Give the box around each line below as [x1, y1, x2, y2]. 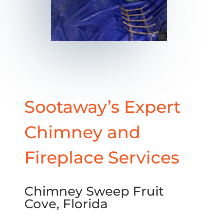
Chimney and [24, 122, 141, 143]
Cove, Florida [24, 196, 108, 212]
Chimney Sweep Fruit [24, 183, 164, 200]
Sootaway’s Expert [24, 96, 181, 118]
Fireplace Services [24, 147, 180, 168]
